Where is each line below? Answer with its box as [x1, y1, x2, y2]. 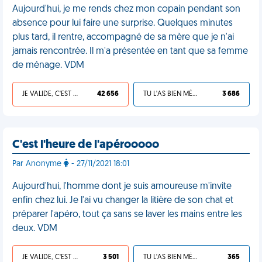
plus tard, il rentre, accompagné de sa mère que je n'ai [12, 33, 234, 42]
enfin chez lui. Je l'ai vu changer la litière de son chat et [12, 196, 233, 205]
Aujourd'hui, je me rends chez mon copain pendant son [12, 5, 240, 14]
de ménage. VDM [12, 61, 84, 70]
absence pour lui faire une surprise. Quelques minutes [12, 19, 233, 28]
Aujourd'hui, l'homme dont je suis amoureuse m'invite [12, 182, 232, 191]
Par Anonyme [12, 160, 64, 168]
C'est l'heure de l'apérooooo [12, 139, 159, 151]
